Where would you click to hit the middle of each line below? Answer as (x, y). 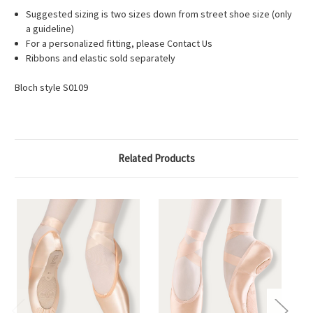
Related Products (156, 159)
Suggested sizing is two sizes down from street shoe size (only (159, 14)
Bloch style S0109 (51, 88)
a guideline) (50, 29)
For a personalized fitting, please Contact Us (119, 44)
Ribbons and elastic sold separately (101, 58)
